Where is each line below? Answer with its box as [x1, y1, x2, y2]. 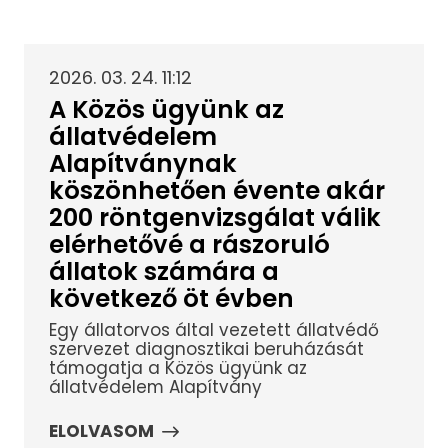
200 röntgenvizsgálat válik [48, 201, 381, 235]
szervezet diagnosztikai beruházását [48, 336, 364, 361]
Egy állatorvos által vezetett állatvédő [48, 317, 379, 342]
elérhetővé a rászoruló [48, 228, 330, 262]
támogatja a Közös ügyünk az [48, 355, 307, 380]
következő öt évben [48, 282, 294, 316]
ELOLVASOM [48, 419, 154, 444]
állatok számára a [48, 255, 279, 289]
